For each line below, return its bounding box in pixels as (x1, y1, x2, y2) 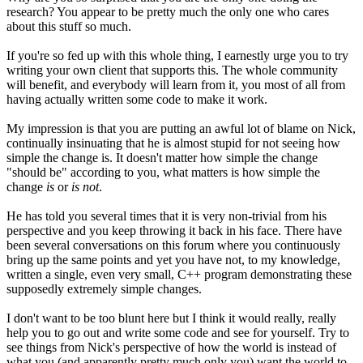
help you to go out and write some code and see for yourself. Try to (6, 325, 349, 340)
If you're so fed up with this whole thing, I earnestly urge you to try (6, 48, 348, 62)
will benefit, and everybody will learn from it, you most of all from (6, 77, 345, 92)
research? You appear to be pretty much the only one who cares (6, 4, 329, 19)
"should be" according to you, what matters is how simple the (6, 164, 320, 179)
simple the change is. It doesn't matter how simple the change (6, 150, 318, 164)
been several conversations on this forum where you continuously (6, 237, 340, 252)
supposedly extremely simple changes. (6, 281, 202, 296)
